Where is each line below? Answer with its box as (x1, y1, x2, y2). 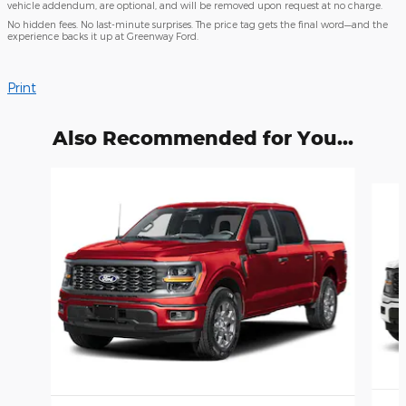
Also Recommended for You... (53, 125, 353, 150)
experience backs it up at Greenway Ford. (7, 29, 198, 42)
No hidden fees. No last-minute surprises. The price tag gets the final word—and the (7, 17, 388, 30)
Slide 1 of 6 (6, 168, 72, 184)
